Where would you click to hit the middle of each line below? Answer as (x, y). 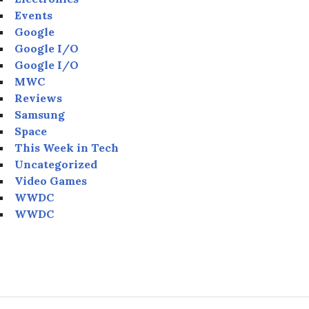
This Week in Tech (67, 147)
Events (33, 15)
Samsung (40, 114)
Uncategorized (56, 164)
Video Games (51, 180)
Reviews (38, 98)
